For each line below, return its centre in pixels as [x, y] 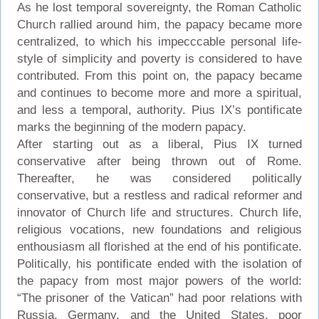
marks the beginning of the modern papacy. [131, 127]
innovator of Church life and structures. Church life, [159, 212]
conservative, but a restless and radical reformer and [159, 195]
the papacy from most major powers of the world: [159, 281]
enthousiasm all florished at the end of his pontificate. [159, 246]
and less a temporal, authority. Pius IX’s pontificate [159, 110]
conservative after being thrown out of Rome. [159, 161]
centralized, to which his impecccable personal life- [159, 41]
